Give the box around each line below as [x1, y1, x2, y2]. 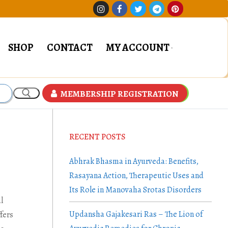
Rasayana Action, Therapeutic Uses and [69, 169, 204, 181]
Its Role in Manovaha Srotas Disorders [69, 184, 202, 195]
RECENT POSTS [69, 131, 126, 142]
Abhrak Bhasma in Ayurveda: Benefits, [69, 155, 198, 167]
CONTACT [47, 40, 93, 54]
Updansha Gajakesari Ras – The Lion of [69, 209, 203, 220]
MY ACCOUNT [106, 40, 169, 54]
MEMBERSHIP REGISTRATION [59, 88, 179, 100]
